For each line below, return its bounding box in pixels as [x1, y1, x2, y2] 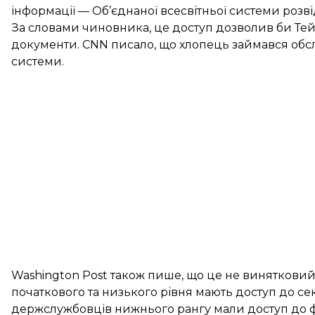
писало [111, 38, 154, 51]
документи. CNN [11, 38, 111, 51]
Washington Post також [11, 269, 148, 282]
